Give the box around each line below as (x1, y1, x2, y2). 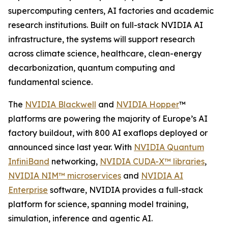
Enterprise (8, 185, 48, 195)
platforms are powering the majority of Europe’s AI (8, 113, 208, 124)
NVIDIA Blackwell (25, 99, 96, 109)
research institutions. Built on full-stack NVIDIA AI (8, 20, 203, 30)
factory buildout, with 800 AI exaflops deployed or (8, 128, 208, 138)
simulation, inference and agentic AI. (8, 213, 153, 223)
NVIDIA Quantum (134, 142, 204, 152)
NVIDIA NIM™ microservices (8, 170, 121, 181)
